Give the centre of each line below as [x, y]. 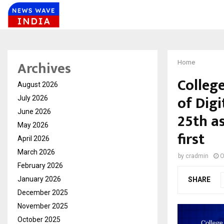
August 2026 [38, 84]
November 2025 [43, 206]
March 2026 [36, 152]
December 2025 [43, 192]
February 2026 [40, 165]
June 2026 [34, 111]
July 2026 [33, 98]
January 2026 [39, 179]
